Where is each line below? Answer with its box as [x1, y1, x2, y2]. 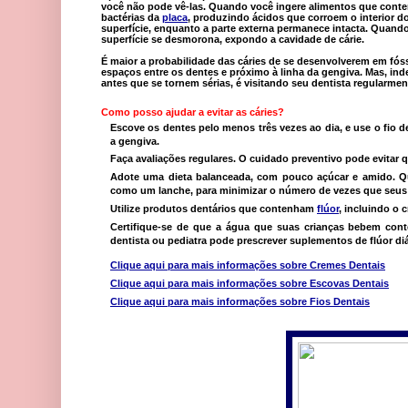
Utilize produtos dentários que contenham [110, 202, 314, 214]
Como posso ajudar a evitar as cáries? [101, 106, 284, 117]
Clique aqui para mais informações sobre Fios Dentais [110, 295, 370, 307]
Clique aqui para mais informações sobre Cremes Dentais [110, 260, 385, 271]
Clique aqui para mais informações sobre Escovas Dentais [110, 278, 389, 290]
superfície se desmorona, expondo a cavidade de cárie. [101, 33, 364, 45]
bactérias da [101, 11, 159, 23]
